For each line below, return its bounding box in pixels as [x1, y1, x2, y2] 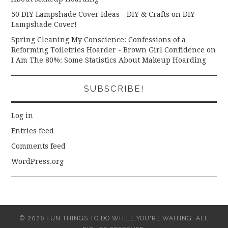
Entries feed [11, 126, 54, 135]
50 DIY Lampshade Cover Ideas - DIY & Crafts [11, 10, 170, 18]
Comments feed [11, 141, 66, 150]
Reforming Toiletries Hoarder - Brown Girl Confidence [11, 45, 205, 54]
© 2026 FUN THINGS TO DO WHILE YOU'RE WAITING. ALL [19, 214, 209, 222]
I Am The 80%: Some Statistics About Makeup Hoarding [11, 55, 207, 64]
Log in [11, 111, 34, 120]
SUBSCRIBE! [83, 83, 145, 94]
